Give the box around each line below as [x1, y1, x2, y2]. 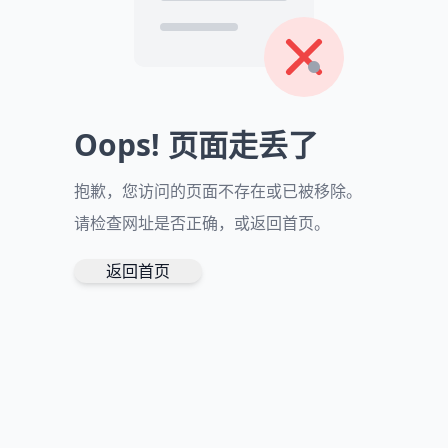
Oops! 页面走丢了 [74, 124, 318, 165]
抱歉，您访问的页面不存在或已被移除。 [74, 180, 362, 202]
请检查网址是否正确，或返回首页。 [74, 212, 330, 234]
